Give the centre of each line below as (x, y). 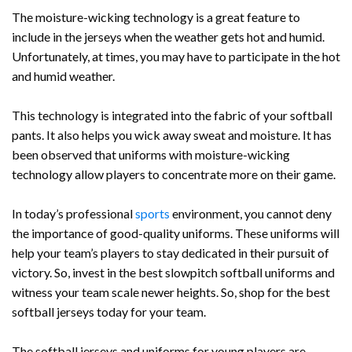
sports (152, 213)
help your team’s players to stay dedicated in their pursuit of (170, 252)
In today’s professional (73, 213)
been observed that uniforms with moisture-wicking (151, 154)
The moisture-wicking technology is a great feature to (156, 16)
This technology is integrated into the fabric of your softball (172, 115)
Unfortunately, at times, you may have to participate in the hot (176, 56)
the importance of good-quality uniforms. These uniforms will (176, 233)
